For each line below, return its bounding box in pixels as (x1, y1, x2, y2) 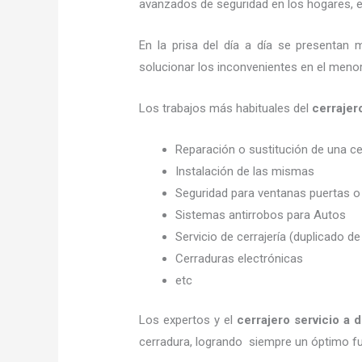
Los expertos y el (139, 313, 238, 328)
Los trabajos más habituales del (139, 100, 313, 116)
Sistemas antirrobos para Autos (175, 207, 347, 222)
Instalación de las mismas (175, 163, 315, 179)
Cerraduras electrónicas (175, 250, 304, 266)
